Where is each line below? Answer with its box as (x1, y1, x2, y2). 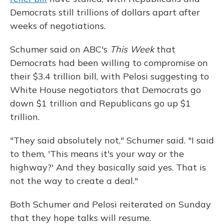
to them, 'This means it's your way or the (10, 148, 184, 160)
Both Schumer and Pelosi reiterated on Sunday (10, 198, 211, 210)
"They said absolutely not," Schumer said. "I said (10, 134, 214, 146)
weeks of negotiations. (10, 20, 105, 32)
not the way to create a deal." (10, 175, 138, 187)
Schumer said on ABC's (10, 43, 110, 55)
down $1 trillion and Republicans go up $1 (10, 97, 191, 109)
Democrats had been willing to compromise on (10, 57, 208, 69)
